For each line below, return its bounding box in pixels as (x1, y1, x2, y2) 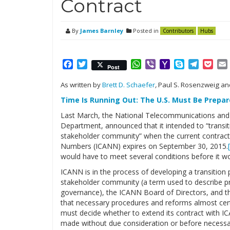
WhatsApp (141, 59, 181, 70)
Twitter (87, 59, 116, 70)
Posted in (131, 27, 160, 34)
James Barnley (80, 27, 123, 34)
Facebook (73, 59, 110, 70)
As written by (61, 80, 102, 89)
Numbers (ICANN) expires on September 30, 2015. (61, 141, 228, 151)
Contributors (163, 27, 194, 34)
